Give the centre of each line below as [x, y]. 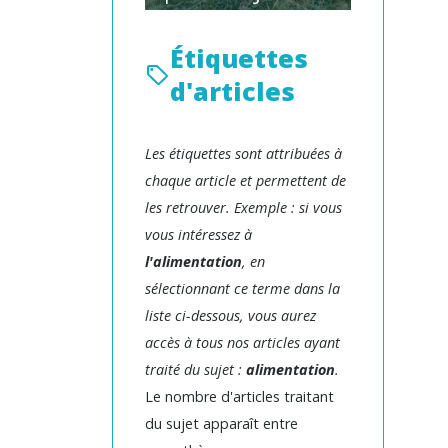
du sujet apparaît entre [221, 423]
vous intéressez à [198, 234]
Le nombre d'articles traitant [239, 396]
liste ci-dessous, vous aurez [230, 315]
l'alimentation [193, 261]
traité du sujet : [195, 369]
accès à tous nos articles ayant [242, 342]
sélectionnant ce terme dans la [242, 288]
